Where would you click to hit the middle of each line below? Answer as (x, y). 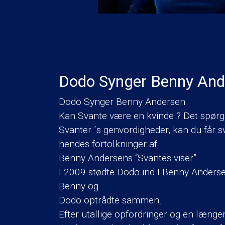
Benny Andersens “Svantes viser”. (129, 158)
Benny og (79, 186)
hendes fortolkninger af (108, 144)
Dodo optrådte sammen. (110, 200)
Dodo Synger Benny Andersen (122, 101)
